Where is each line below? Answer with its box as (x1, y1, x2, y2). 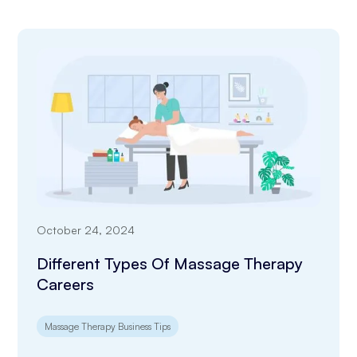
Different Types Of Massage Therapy (37, 253, 304, 273)
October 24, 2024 (37, 222, 135, 237)
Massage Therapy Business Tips (45, 320, 171, 332)
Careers (37, 273, 95, 294)
